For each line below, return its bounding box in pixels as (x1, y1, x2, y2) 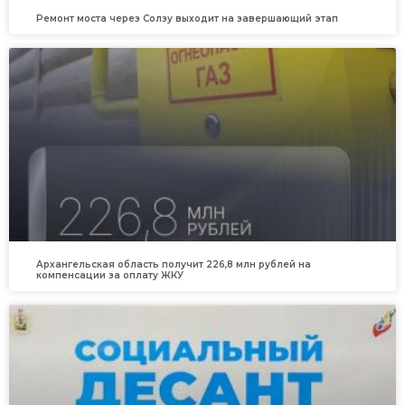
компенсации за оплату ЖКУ (36, 269, 184, 282)
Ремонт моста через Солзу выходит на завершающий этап (36, 13, 338, 25)
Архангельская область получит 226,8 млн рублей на (36, 259, 311, 271)
